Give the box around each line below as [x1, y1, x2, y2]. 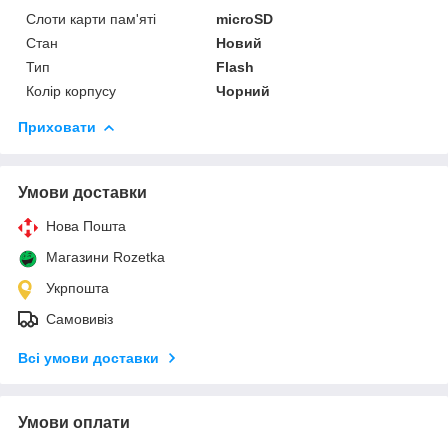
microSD [216, 10, 274, 27]
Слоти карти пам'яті [26, 10, 156, 27]
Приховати [18, 118, 96, 135]
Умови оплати [18, 413, 130, 431]
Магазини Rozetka [46, 248, 165, 265]
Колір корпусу [26, 82, 116, 99]
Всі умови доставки [18, 349, 159, 366]
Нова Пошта [46, 217, 126, 234]
